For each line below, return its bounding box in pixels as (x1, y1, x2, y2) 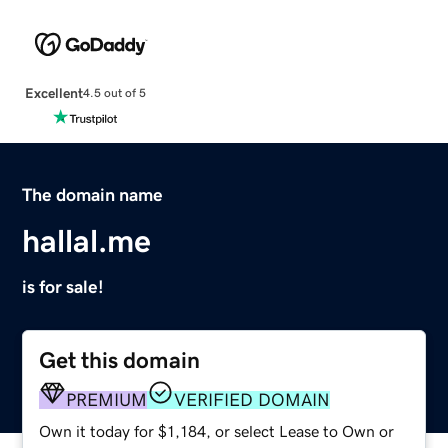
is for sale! (22, 277, 105, 296)
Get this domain (39, 348, 201, 372)
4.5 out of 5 (82, 87, 146, 100)
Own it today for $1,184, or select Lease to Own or (39, 422, 395, 439)
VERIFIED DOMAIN (174, 390, 331, 409)
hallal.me (22, 224, 152, 257)
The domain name (22, 185, 164, 204)
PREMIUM (66, 390, 148, 409)
